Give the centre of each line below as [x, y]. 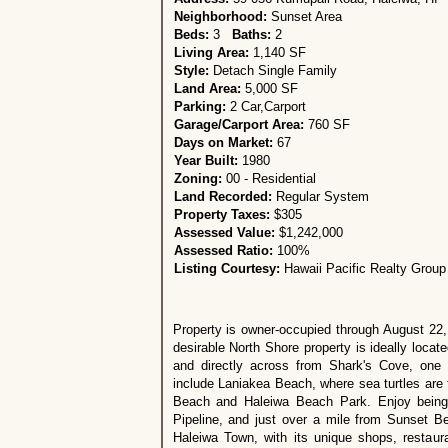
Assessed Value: [224, 233]
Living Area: [213, 53]
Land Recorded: [222, 197]
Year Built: [205, 161]
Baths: [253, 35]
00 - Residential [268, 179]
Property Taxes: [221, 215]
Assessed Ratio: [223, 251]
